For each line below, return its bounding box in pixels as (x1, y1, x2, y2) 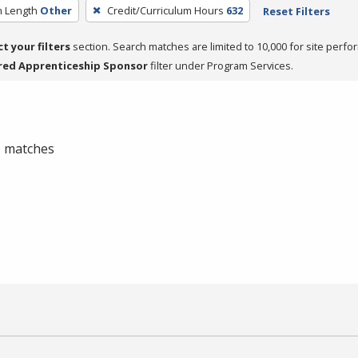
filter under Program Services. (148, 58, 293, 73)
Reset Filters (262, 3, 330, 18)
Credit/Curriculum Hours (106, 2, 224, 18)
